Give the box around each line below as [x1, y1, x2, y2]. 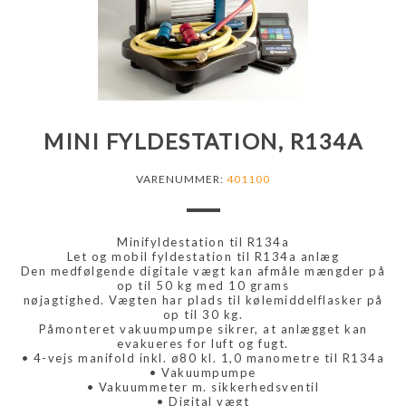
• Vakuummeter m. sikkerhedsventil [86, 379, 320, 394]
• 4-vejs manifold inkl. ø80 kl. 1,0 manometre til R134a [21, 350, 385, 365]
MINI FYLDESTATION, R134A [43, 127, 362, 154]
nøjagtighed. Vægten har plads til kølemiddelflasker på [23, 292, 383, 307]
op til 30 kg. [162, 306, 244, 322]
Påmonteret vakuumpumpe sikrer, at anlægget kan [38, 321, 368, 336]
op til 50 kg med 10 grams [116, 277, 290, 293]
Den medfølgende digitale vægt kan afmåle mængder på [20, 263, 386, 278]
